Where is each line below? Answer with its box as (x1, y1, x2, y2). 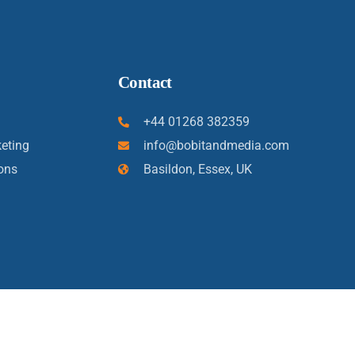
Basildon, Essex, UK (143, 162, 253, 177)
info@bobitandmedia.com (143, 138, 290, 153)
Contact (117, 73, 172, 92)
